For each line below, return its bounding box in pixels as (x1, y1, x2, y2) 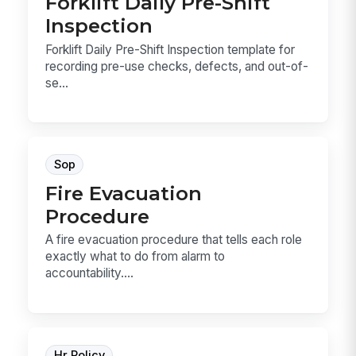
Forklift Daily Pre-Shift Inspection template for (45, 41, 296, 57)
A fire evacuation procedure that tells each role (45, 232, 303, 248)
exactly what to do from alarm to (45, 249, 226, 265)
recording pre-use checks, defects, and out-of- (45, 58, 309, 74)
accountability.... (45, 265, 134, 281)
